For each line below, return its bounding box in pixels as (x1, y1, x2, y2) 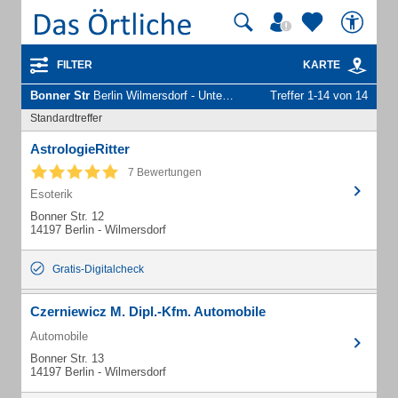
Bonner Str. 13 (30, 352, 104, 365)
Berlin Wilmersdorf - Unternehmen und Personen (90, 89, 222, 102)
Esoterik (30, 187, 73, 201)
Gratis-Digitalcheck (52, 263, 144, 275)
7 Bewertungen (128, 166, 202, 179)
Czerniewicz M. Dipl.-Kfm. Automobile (30, 304, 266, 319)
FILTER (57, 59, 92, 71)
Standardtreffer (30, 112, 102, 124)
